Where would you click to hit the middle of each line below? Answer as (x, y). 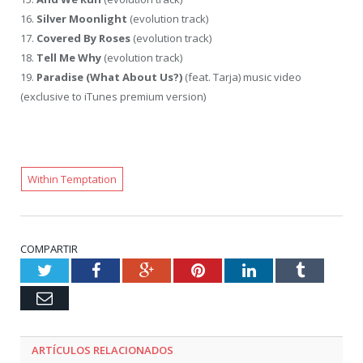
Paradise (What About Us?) (109, 77)
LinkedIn (285, 269)
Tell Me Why (69, 58)
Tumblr (328, 269)
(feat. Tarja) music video (242, 77)
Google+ (182, 269)
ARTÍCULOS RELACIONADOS (102, 350)
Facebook (131, 269)
